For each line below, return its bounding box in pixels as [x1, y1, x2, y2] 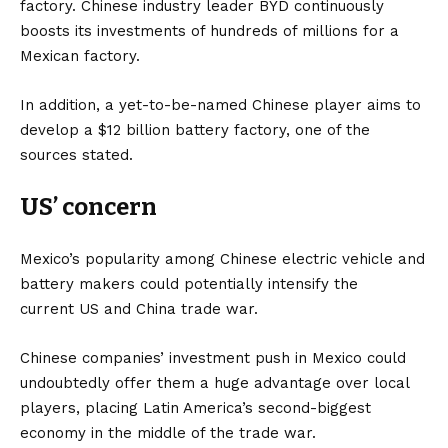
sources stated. [20, 145, 133, 164]
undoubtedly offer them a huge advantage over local [20, 373, 409, 392]
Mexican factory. [20, 46, 145, 65]
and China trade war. [104, 299, 258, 318]
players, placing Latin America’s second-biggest [20, 398, 371, 417]
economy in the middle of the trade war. [20, 423, 316, 442]
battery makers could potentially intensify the [20, 274, 358, 293]
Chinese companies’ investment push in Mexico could [20, 348, 406, 367]
